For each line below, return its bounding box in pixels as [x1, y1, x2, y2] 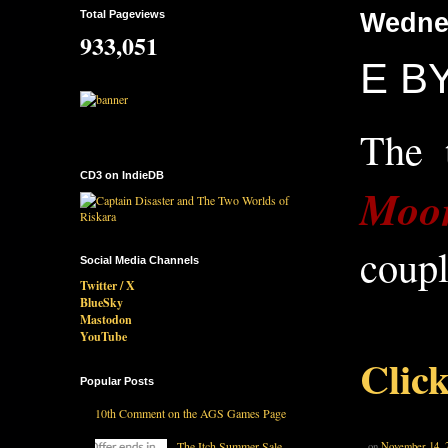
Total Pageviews [80, 7, 165, 20]
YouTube [80, 327, 127, 345]
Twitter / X [80, 276, 135, 294]
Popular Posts [80, 374, 154, 387]
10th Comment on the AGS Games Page [95, 405, 286, 422]
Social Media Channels [80, 253, 199, 266]
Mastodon [80, 310, 132, 328]
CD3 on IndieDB [80, 168, 164, 181]
